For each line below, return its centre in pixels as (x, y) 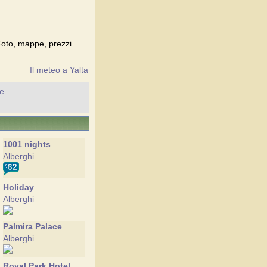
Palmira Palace (32, 226)
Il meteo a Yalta (59, 70)
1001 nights (27, 144)
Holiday (18, 187)
